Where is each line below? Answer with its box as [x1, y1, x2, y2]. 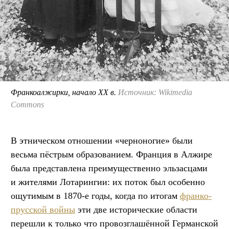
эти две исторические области [75, 204, 197, 215]
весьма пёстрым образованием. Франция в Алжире [11, 149, 212, 159]
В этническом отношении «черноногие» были [11, 135, 193, 146]
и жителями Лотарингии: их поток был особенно [11, 176, 205, 187]
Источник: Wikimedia [118, 87, 192, 97]
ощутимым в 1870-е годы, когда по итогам [11, 190, 180, 201]
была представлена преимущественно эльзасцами [11, 163, 208, 173]
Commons [11, 100, 44, 109]
